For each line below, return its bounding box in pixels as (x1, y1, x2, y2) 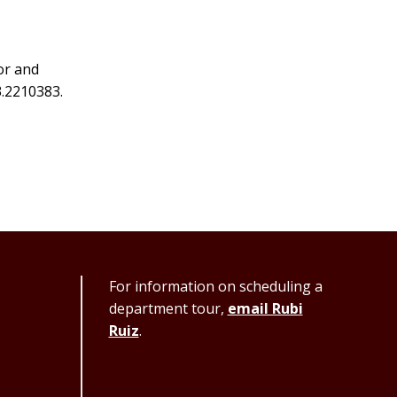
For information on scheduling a (108, 276, 323, 296)
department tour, (108, 298, 228, 318)
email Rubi (227, 298, 303, 318)
